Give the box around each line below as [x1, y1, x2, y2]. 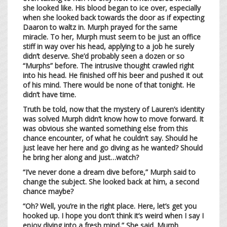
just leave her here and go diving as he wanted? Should [23, 142, 203, 153]
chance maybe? [23, 186, 75, 196]
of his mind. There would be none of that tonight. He [23, 80, 195, 90]
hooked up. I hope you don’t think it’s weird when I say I [23, 210, 204, 220]
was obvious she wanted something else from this [23, 123, 188, 133]
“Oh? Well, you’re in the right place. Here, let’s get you [23, 201, 197, 211]
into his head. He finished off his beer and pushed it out [23, 70, 203, 80]
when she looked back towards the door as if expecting [23, 12, 204, 22]
